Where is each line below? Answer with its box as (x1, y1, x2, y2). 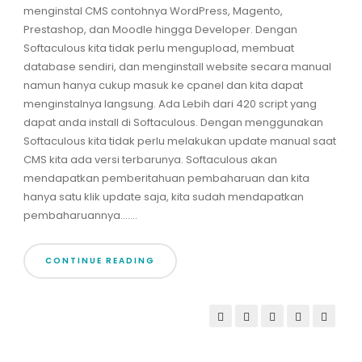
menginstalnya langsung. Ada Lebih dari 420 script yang (23, 96, 317, 112)
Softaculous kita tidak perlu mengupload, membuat (23, 40, 294, 57)
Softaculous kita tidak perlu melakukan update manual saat (23, 133, 336, 149)
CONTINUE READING (44, 255, 155, 267)
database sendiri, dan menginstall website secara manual (23, 59, 331, 75)
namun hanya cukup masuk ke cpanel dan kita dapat (23, 78, 303, 94)
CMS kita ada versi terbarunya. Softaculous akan (23, 152, 277, 168)
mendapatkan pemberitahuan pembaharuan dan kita (23, 170, 309, 187)
